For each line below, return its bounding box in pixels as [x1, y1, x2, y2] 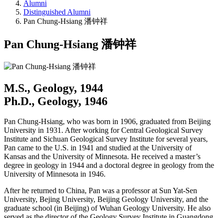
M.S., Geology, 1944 [4, 81, 103, 94]
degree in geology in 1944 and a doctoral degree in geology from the [4, 161, 214, 170]
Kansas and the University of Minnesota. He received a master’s [4, 152, 200, 161]
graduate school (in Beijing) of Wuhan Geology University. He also [4, 204, 211, 213]
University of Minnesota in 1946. [4, 170, 106, 179]
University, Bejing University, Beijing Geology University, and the [4, 195, 208, 204]
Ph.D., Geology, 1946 [4, 94, 108, 108]
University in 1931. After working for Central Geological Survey [4, 126, 203, 135]
